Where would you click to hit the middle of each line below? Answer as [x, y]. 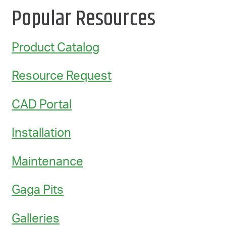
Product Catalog [56, 48]
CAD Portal [42, 105]
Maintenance [48, 162]
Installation [42, 133]
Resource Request [62, 76]
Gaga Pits [38, 190]
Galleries [36, 219]
